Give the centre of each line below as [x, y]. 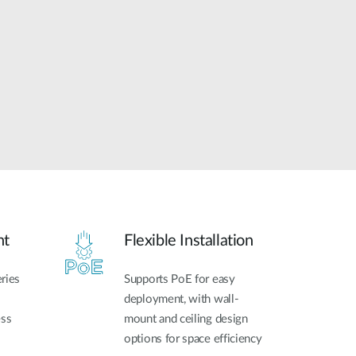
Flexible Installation [189, 241]
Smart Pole [46, 24]
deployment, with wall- [182, 300]
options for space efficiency [193, 339]
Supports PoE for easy [180, 280]
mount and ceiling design [186, 319]
